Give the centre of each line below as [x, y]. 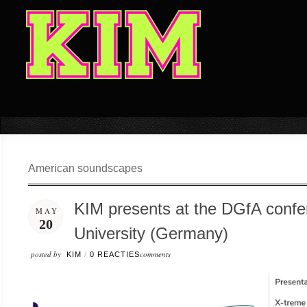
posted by [46, 254]
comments [155, 254]
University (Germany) [151, 233]
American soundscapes [85, 168]
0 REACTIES [115, 254]
